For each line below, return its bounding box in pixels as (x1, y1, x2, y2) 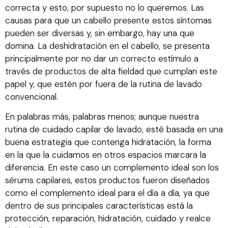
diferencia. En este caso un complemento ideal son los (5, 162, 219, 174)
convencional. (5, 91, 58, 102)
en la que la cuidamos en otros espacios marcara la (5, 149, 206, 161)
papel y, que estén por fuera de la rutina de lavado (5, 78, 202, 90)
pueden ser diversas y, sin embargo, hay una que (5, 27, 194, 39)
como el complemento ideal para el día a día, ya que (5, 187, 210, 199)
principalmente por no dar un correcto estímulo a (5, 52, 198, 64)
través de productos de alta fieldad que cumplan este (5, 65, 217, 77)
